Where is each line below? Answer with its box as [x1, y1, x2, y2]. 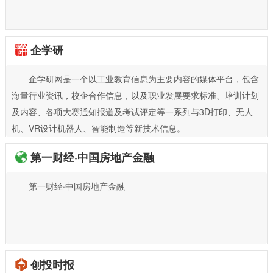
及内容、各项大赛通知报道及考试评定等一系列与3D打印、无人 [11, 105, 253, 118]
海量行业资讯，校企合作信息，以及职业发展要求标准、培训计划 [11, 88, 259, 101]
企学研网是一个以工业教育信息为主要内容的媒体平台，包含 [28, 72, 259, 85]
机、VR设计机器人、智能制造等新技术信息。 [11, 121, 185, 134]
